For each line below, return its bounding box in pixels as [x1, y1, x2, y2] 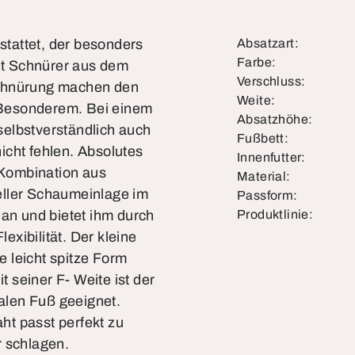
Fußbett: [237, 132, 289, 145]
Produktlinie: [237, 208, 314, 221]
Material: [237, 170, 291, 183]
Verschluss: [237, 74, 306, 88]
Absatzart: [237, 36, 299, 50]
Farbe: [237, 55, 277, 69]
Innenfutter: [237, 151, 306, 164]
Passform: [237, 189, 298, 202]
